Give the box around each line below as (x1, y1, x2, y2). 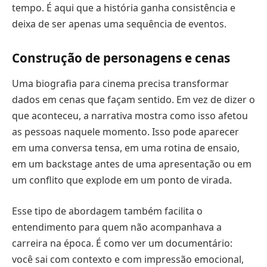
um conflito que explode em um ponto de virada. (12, 173, 232, 187)
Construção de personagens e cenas (12, 49, 230, 66)
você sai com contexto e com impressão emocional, (12, 252, 244, 266)
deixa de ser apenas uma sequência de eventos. (12, 17, 226, 31)
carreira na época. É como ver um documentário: (12, 236, 232, 250)
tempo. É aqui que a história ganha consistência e (12, 1, 235, 15)
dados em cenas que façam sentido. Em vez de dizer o (12, 93, 255, 107)
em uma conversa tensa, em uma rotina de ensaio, (12, 141, 240, 155)
